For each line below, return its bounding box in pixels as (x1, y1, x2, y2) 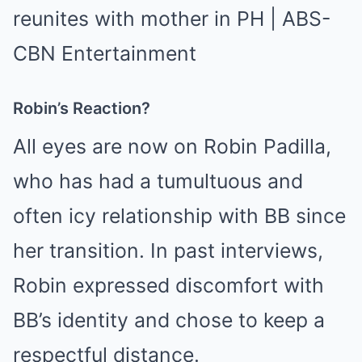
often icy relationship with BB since (13, 204, 346, 229)
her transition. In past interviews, (13, 238, 323, 263)
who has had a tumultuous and (13, 169, 303, 194)
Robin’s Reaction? (13, 99, 150, 119)
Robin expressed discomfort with (13, 273, 324, 298)
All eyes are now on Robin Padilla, (13, 134, 331, 159)
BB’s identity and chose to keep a (13, 308, 325, 333)
